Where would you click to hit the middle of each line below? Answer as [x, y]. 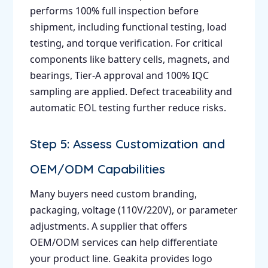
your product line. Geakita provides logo [121, 259]
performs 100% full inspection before [114, 11]
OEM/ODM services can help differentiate [124, 243]
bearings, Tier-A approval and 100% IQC [119, 76]
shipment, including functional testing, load [128, 27]
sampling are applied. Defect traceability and [131, 92]
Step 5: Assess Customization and [127, 144]
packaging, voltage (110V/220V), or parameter [133, 210]
